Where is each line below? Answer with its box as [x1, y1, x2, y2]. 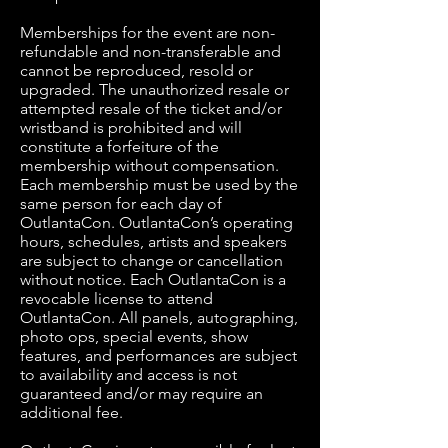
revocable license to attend [20, 289, 213, 308]
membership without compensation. [20, 156, 279, 175]
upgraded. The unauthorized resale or [20, 80, 289, 99]
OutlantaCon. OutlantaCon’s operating [20, 213, 293, 232]
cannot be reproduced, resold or [20, 61, 253, 80]
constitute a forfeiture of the [20, 137, 219, 156]
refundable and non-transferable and [20, 42, 281, 61]
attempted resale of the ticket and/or [20, 99, 282, 118]
